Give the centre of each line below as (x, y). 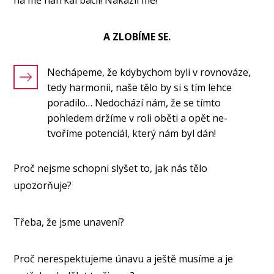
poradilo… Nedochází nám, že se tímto (134, 103)
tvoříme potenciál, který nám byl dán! (132, 134)
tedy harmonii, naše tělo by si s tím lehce (140, 88)
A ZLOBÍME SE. (137, 37)
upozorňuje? (43, 186)
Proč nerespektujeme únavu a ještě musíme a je (124, 259)
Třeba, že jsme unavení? (69, 222)
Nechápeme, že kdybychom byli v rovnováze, (149, 72)
